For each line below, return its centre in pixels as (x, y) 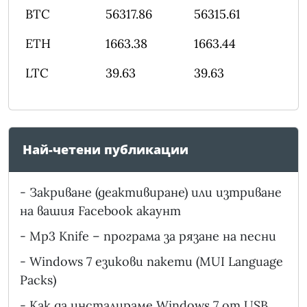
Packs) (38, 280)
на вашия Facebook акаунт (100, 211)
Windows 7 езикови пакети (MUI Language (156, 262)
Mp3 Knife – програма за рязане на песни (153, 236)
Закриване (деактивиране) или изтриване (156, 193)
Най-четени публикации (106, 150)
